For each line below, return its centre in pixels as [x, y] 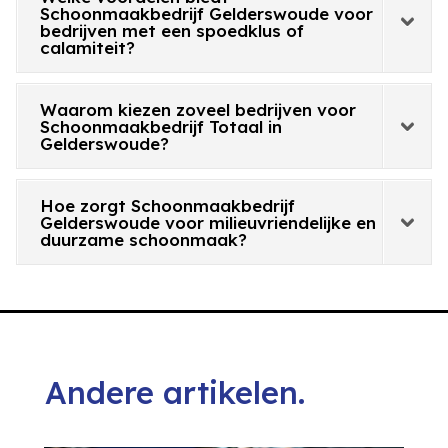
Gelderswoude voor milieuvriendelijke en [208, 223]
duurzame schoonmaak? [144, 240]
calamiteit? [88, 48]
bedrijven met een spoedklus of [172, 31]
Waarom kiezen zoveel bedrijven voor [198, 110]
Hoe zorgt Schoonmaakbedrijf [168, 206]
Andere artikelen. [174, 393]
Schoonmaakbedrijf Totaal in [161, 127]
